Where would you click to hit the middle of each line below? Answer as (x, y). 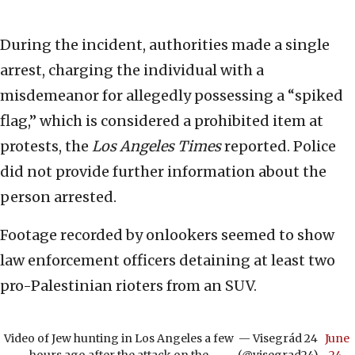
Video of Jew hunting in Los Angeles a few (119, 339)
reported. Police (279, 147)
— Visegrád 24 (279, 339)
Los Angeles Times (157, 147)
